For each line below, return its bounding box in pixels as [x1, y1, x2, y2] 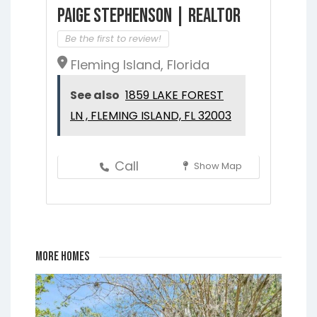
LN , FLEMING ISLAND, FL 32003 [70, 107, 231, 124]
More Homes [35, 248, 89, 264]
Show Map [192, 158, 242, 173]
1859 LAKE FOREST [125, 86, 224, 103]
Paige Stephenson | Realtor [57, 4, 241, 28]
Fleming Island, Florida [71, 55, 209, 74]
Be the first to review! [65, 31, 161, 45]
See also [70, 86, 120, 103]
